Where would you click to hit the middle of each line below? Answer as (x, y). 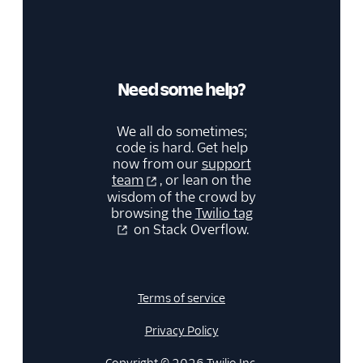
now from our (157, 164)
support (226, 164)
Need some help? (181, 90)
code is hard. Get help (181, 148)
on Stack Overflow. (190, 229)
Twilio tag (224, 213)
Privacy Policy (181, 331)
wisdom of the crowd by (181, 197)
